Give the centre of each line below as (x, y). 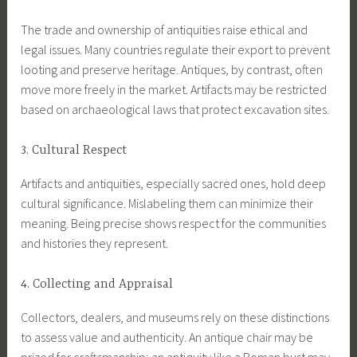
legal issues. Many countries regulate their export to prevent (176, 49)
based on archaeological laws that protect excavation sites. (175, 109)
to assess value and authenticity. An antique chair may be (167, 337)
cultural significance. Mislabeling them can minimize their (167, 203)
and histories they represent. (95, 243)
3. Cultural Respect (74, 151)
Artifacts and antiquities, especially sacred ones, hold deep (174, 183)
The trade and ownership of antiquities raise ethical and (165, 29)
